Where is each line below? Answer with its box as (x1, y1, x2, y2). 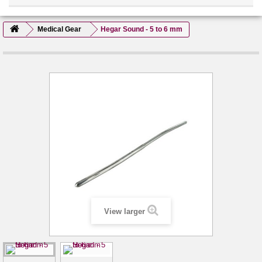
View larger (104, 206, 145, 216)
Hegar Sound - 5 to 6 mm (101, 25, 182, 33)
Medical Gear (37, 25, 81, 33)
